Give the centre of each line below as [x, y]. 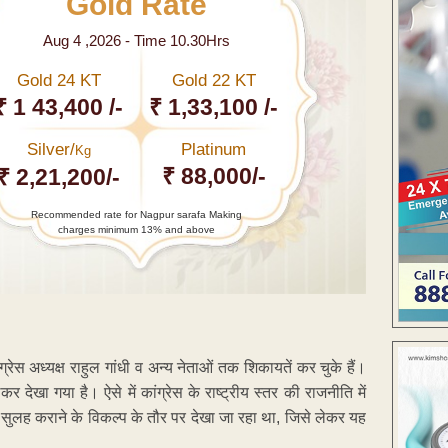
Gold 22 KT [213, 81]
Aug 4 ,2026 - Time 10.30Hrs [136, 41]
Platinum [214, 150]
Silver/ [50, 150]
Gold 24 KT [58, 81]
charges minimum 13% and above [136, 230]
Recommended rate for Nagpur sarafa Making [136, 215]
